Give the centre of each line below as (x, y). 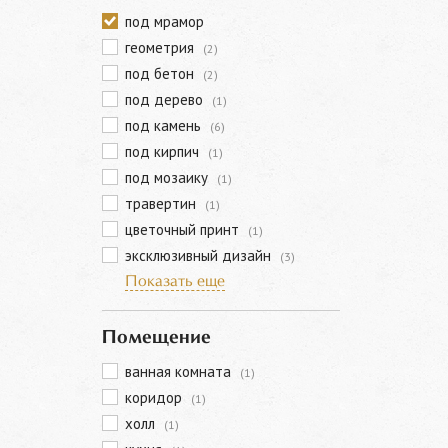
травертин (162, 203)
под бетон (161, 73)
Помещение (156, 338)
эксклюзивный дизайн (200, 255)
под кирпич (164, 151)
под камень (165, 125)
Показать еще (175, 281)
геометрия (161, 47)
